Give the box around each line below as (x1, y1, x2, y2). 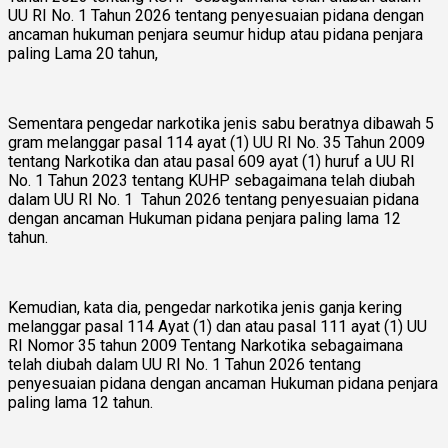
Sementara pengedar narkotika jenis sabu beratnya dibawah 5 (8, 113, 434, 133)
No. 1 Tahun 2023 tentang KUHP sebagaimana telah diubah (8, 170, 415, 190)
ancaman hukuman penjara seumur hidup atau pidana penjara (8, 24, 423, 44)
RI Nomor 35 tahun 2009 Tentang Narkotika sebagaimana (8, 335, 403, 355)
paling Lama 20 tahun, (8, 43, 158, 63)
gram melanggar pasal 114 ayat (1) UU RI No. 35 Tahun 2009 (8, 132, 425, 152)
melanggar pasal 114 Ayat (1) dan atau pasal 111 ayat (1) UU (8, 316, 427, 336)
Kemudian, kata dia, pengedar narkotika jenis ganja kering (8, 297, 402, 317)
